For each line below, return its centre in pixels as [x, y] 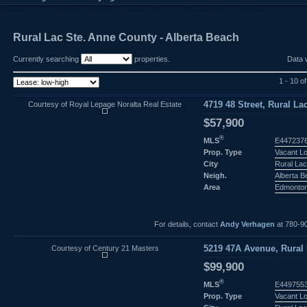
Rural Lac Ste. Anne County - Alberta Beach [126, 37]
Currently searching [47, 59]
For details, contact [187, 224]
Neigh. [215, 175]
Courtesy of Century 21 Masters [105, 248]
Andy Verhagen [247, 224]
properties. [151, 59]
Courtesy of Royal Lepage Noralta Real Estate [105, 104]
